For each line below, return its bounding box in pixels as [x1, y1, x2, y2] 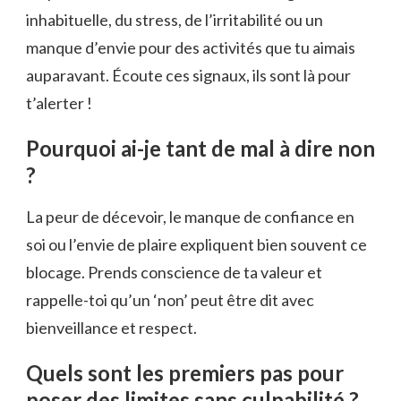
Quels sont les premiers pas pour [26, 359, 344, 386]
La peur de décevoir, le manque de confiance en [26, 206, 354, 226]
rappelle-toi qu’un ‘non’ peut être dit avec [26, 289, 314, 310]
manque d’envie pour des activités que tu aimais [26, 38, 355, 58]
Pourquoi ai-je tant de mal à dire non [26, 135, 375, 162]
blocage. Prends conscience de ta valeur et [26, 261, 322, 282]
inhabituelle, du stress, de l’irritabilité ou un [26, 10, 323, 30]
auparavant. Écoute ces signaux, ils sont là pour [26, 65, 351, 86]
